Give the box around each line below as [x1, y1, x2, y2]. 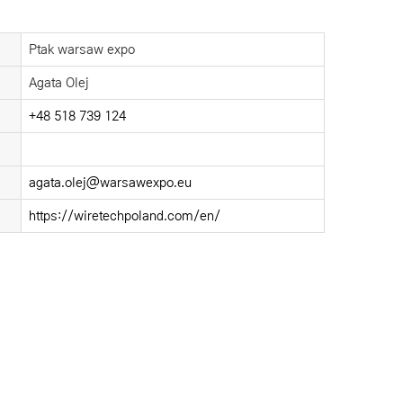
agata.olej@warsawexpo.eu [29, 175, 192, 190]
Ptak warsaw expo [29, 42, 135, 57]
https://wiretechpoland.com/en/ [29, 209, 220, 223]
